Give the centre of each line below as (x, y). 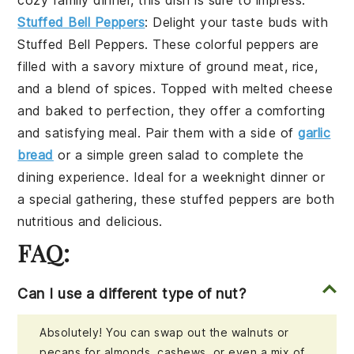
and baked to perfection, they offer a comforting (171, 110)
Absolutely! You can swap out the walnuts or (164, 332)
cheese (311, 88)
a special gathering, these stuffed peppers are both (176, 199)
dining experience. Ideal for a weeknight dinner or (171, 177)
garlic (314, 132)
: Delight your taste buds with (237, 22)
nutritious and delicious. (90, 221)
